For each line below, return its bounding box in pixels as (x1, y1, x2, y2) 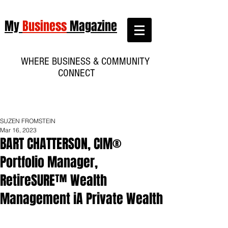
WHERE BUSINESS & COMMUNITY (13, 55, 150, 67)
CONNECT (58, 67, 105, 79)
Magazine (67, 17, 117, 35)
